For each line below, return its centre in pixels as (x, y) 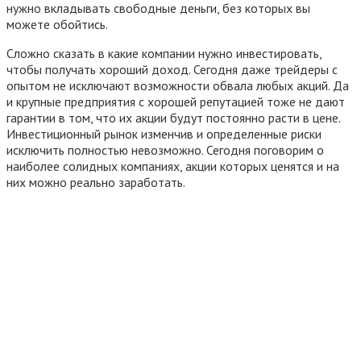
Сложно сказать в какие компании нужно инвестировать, (164, 53)
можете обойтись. (57, 24)
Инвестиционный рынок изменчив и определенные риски (164, 133)
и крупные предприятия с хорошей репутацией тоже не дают (176, 101)
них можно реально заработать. (96, 182)
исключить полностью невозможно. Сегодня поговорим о (165, 149)
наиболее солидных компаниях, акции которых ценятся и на (173, 166)
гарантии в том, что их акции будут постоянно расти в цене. (173, 117)
